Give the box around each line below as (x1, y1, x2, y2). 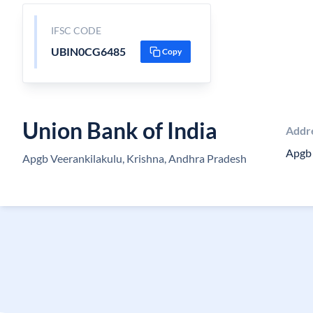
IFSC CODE (50, 24, 101, 36)
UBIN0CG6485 (50, 45, 126, 58)
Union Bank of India (22, 117, 217, 144)
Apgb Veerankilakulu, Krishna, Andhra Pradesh (22, 152, 247, 165)
